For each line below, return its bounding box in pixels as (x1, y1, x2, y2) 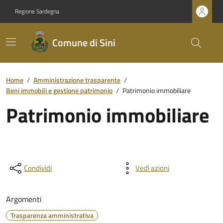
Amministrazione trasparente (33, 75, 120, 85)
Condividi (24, 162, 52, 174)
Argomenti (6, 193, 42, 205)
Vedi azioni (135, 162, 169, 174)
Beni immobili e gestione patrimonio (6, 85, 112, 96)
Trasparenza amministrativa (10, 210, 94, 221)
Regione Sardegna (15, 6, 59, 16)
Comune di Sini (52, 35, 115, 50)
